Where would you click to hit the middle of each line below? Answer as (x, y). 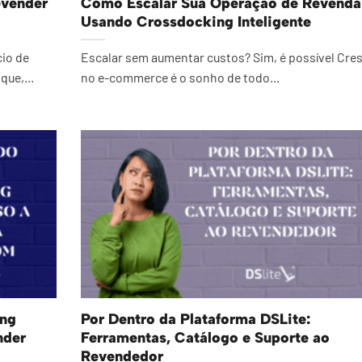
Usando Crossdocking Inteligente (196, 21)
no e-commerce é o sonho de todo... (180, 78)
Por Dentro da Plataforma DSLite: (196, 319)
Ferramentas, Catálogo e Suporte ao (205, 337)
